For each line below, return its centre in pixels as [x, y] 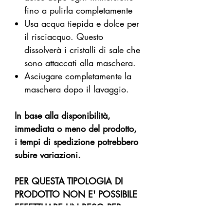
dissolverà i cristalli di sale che [82, 50]
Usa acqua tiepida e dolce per [82, 24]
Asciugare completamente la [78, 76]
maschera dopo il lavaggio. [77, 89]
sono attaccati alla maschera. [80, 63]
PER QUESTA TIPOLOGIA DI [69, 181]
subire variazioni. [48, 155]
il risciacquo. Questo [64, 37]
